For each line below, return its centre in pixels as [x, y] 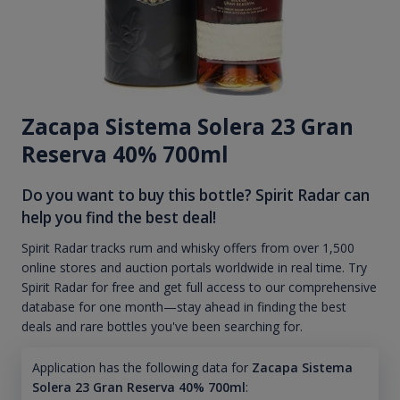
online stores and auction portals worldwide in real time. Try [194, 268]
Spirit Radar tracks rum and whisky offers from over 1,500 [188, 248]
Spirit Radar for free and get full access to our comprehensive [199, 287]
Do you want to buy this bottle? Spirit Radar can [196, 195]
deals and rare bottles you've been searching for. [162, 327]
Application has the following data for [140, 368]
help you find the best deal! [119, 217]
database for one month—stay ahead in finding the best [184, 307]
